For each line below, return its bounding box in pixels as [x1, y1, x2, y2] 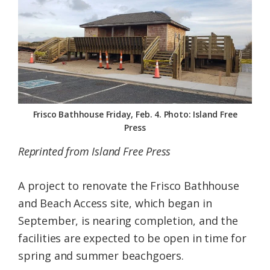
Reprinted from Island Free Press [18, 143, 171, 159]
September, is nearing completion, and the [18, 213, 238, 228]
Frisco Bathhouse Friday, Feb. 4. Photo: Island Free [33, 108, 237, 120]
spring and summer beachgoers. [18, 248, 184, 263]
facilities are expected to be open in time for [18, 230, 246, 245]
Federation [18, 8, 74, 23]
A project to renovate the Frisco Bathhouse [18, 178, 239, 193]
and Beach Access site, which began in [18, 195, 212, 210]
